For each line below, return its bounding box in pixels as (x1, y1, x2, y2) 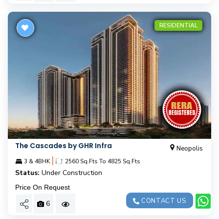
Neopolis (176, 144, 203, 153)
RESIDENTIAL (159, 22, 197, 29)
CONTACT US (139, 197, 186, 205)
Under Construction (42, 168, 102, 177)
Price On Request (15, 183, 70, 191)
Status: (15, 168, 40, 177)
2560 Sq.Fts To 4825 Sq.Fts (64, 157, 140, 165)
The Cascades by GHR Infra (15, 141, 112, 151)
